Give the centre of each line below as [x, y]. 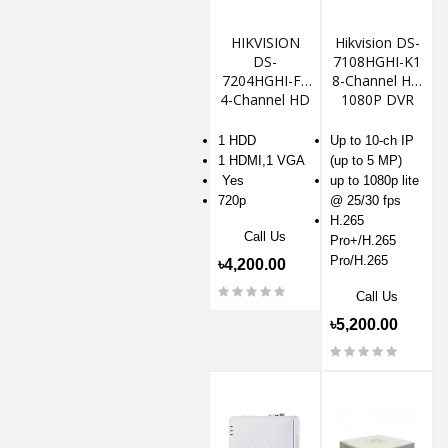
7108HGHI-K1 [377, 62]
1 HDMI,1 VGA [261, 161]
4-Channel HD [265, 100]
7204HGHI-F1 [265, 81]
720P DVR [265, 119]
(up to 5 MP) [366, 161]
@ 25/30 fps [365, 201]
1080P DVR [377, 100]
